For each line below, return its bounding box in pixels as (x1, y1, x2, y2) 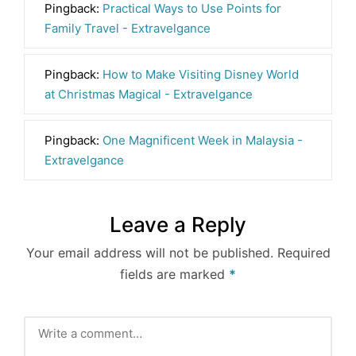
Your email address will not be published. (25, 245, 273, 261)
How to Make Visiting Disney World (103, 67, 299, 83)
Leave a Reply (110, 212, 246, 238)
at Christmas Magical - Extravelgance (44, 87, 253, 103)
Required (277, 245, 331, 261)
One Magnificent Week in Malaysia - (103, 133, 303, 149)
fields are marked (120, 266, 229, 283)
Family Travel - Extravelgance (44, 21, 211, 37)
